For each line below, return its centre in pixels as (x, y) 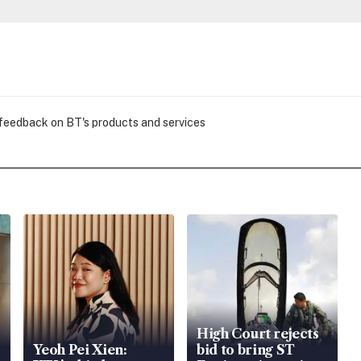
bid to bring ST (246, 350)
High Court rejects (257, 334)
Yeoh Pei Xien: (80, 350)
